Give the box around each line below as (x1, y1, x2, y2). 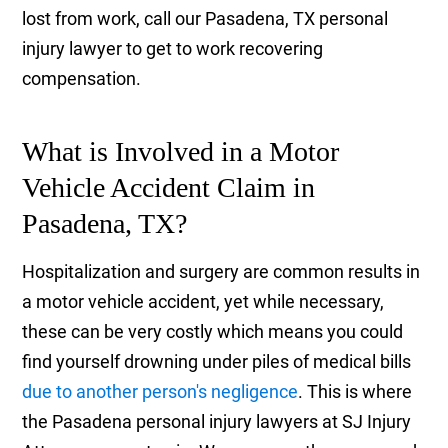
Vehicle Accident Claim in (22, 172, 316, 204)
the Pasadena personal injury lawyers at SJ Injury (22, 411, 412, 433)
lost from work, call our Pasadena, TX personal (22, 8, 389, 30)
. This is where (298, 381, 413, 403)
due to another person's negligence (22, 381, 299, 403)
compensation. (22, 68, 142, 90)
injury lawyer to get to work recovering (22, 38, 324, 60)
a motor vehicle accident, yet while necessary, (22, 291, 385, 313)
